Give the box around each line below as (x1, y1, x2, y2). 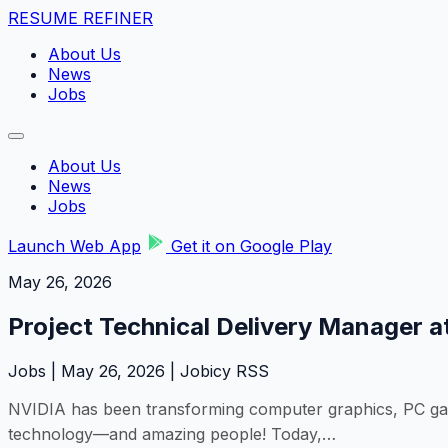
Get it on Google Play (166, 236, 332, 256)
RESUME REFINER (8, 8, 153, 28)
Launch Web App (8, 236, 141, 256)
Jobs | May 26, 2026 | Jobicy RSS (8, 360, 269, 381)
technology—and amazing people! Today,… (8, 423, 336, 444)
